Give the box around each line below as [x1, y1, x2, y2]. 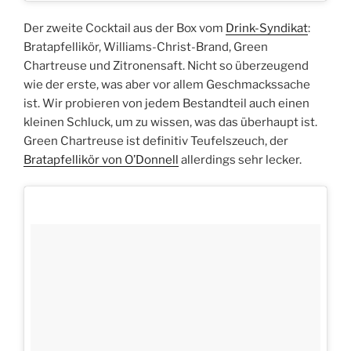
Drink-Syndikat [226, 20, 308, 35]
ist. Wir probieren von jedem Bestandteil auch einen [24, 96, 309, 110]
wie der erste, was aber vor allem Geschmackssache [24, 77, 310, 92]
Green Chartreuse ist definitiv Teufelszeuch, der [24, 133, 288, 148]
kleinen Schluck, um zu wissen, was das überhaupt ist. [24, 114, 317, 129]
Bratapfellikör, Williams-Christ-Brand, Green [24, 39, 268, 54]
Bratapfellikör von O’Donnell [24, 152, 179, 167]
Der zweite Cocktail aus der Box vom [24, 20, 226, 35]
